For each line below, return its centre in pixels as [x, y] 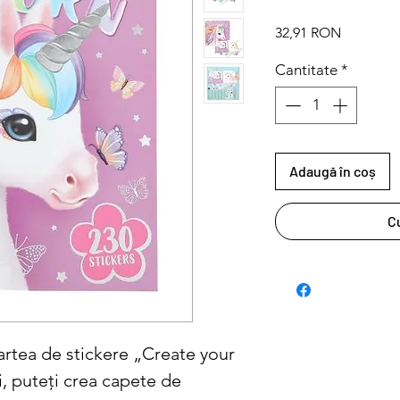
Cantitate [306, 70]
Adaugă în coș [333, 171]
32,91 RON [308, 33]
